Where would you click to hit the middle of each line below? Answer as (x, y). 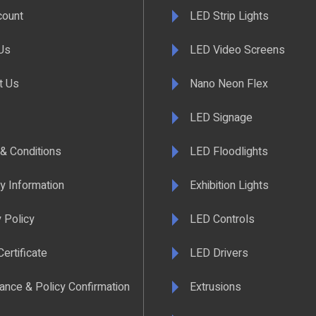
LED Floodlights (229, 151)
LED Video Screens (237, 50)
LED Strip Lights (229, 16)
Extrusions (215, 287)
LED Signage (221, 117)
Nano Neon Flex (229, 84)
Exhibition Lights (229, 185)
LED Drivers (219, 253)
